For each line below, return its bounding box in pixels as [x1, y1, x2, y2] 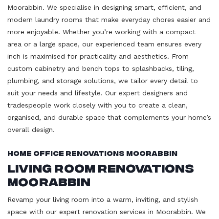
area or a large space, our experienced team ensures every [7, 40, 201, 48]
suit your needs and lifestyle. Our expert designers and [7, 88, 188, 97]
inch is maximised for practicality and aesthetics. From [7, 52, 189, 60]
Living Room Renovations [7, 159, 195, 174]
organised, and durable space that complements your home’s [7, 113, 211, 121]
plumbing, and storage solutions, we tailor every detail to [7, 76, 198, 85]
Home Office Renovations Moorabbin [7, 148, 177, 157]
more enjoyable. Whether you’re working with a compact [7, 27, 196, 36]
